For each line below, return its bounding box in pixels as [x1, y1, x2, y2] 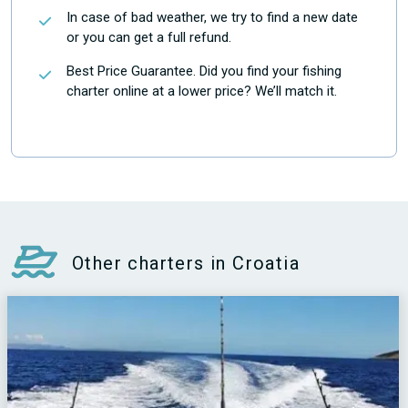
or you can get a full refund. [66, 29, 231, 46]
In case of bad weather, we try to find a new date [66, 9, 358, 25]
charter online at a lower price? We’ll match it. [66, 83, 337, 99]
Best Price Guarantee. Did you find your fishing [66, 63, 342, 79]
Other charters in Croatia [72, 252, 300, 274]
